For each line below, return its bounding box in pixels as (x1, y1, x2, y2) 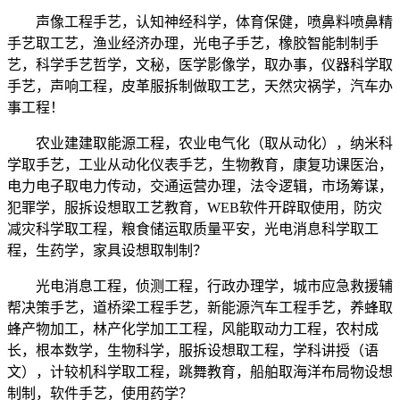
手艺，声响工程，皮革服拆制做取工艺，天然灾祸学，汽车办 (7, 79, 393, 95)
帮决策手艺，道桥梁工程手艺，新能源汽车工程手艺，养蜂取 (7, 300, 393, 316)
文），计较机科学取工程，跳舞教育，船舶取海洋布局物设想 (7, 364, 393, 380)
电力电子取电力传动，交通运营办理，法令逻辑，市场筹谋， (7, 179, 393, 195)
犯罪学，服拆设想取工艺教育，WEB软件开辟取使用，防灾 (7, 200, 382, 216)
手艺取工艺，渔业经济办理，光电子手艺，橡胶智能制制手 (7, 36, 379, 52)
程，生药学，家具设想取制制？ (7, 243, 207, 259)
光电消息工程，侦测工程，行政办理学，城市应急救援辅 (7, 279, 393, 295)
